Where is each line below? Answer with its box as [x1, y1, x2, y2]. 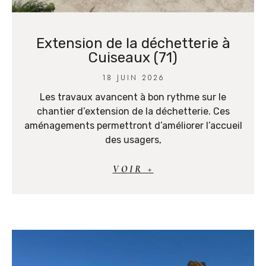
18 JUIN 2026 [102, 72, 164, 83]
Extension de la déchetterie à [36, 34, 230, 52]
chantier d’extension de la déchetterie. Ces [36, 105, 230, 117]
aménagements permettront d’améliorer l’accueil [24, 119, 242, 131]
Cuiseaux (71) [88, 49, 178, 66]
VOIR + [112, 163, 154, 175]
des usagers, [104, 134, 161, 145]
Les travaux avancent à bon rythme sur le [40, 91, 226, 103]
